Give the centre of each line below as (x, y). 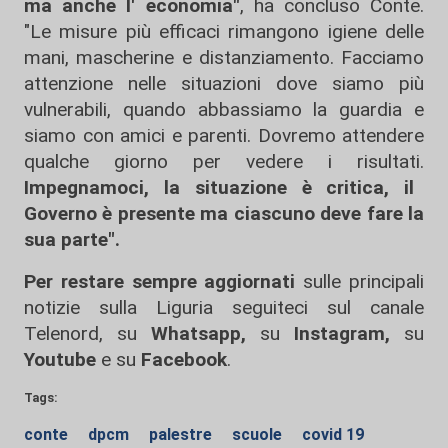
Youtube (60, 359)
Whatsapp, (198, 333)
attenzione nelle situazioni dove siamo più (224, 83)
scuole (259, 434)
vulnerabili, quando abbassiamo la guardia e (224, 109)
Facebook (184, 359)
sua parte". (77, 239)
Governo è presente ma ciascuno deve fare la (224, 213)
